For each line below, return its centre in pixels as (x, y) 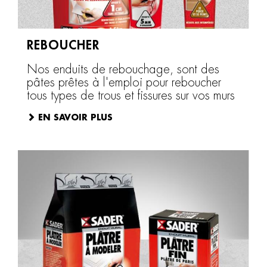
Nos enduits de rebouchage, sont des (123, 69)
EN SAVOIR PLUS (75, 117)
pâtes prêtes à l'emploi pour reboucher (124, 83)
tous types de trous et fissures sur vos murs (131, 96)
